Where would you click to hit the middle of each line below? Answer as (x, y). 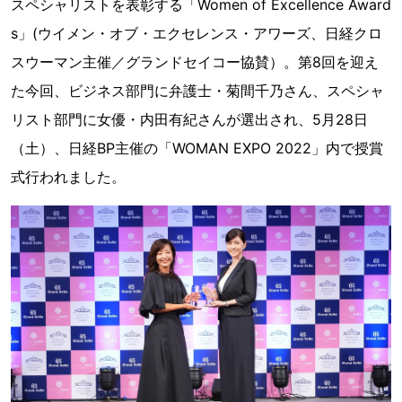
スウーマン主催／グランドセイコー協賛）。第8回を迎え (195, 62)
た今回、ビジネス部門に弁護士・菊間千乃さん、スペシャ (197, 91)
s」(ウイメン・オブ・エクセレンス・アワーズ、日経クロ (197, 33)
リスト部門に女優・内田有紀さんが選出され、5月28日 (189, 119)
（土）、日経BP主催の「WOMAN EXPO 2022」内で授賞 (197, 148)
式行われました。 (68, 177)
